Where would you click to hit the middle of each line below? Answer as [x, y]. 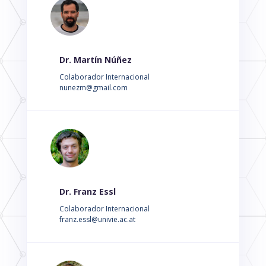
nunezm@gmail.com [93, 88]
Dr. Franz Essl [87, 191]
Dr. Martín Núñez [95, 60]
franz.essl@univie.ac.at [97, 219]
